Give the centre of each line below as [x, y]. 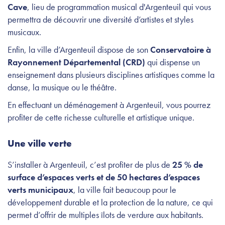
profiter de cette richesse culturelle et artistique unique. [102, 117]
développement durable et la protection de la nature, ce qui [110, 202]
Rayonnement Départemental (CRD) [77, 62]
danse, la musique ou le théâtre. [63, 87]
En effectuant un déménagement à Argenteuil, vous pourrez [109, 104]
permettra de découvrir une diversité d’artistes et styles [100, 19]
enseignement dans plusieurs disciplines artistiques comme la [111, 74]
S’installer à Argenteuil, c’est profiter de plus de [90, 164]
